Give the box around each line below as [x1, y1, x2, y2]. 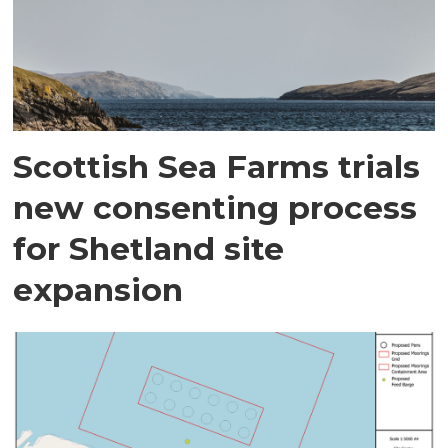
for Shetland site [13, 228, 285, 268]
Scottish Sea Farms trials [13, 146, 421, 186]
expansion [13, 269, 184, 309]
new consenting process [13, 187, 418, 227]
